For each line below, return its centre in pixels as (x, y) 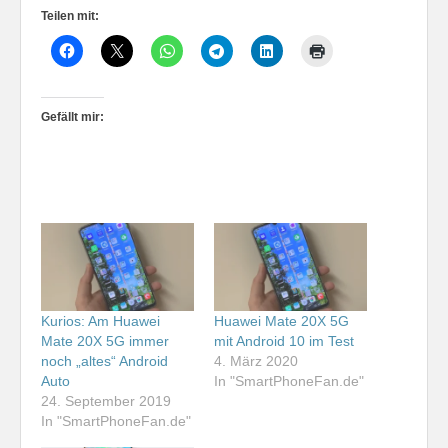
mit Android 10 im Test (284, 340)
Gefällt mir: (72, 117)
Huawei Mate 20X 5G (281, 320)
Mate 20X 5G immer (105, 340)
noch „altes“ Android (104, 360)
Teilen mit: (70, 16)
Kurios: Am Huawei (100, 320)
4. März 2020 (256, 360)
